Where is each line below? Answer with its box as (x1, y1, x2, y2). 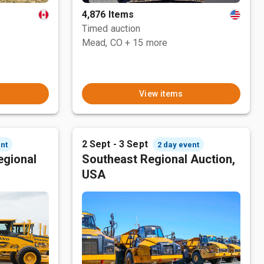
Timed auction (81, 23, 141, 34)
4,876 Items (81, 9, 134, 20)
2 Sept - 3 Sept (81, 138, 148, 150)
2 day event (157, 140, 199, 149)
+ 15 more (124, 37, 168, 48)
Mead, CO (81, 37, 123, 48)
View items (138, 89, 183, 98)
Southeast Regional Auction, (81, 152, 235, 166)
